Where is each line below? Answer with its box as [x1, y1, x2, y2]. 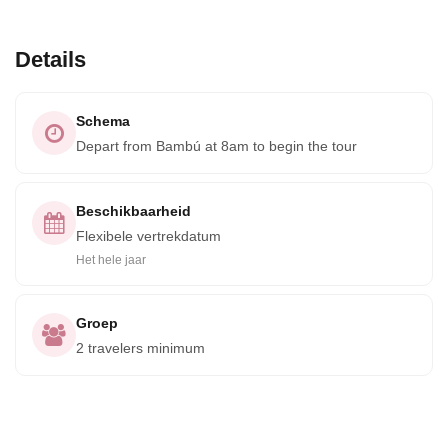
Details [15, 47, 86, 72]
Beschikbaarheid [76, 203, 191, 219]
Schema [76, 113, 130, 129]
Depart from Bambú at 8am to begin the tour [76, 138, 357, 154]
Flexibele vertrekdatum [76, 228, 221, 244]
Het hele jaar [76, 253, 146, 267]
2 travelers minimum [76, 340, 205, 356]
